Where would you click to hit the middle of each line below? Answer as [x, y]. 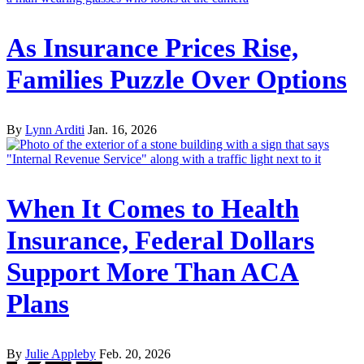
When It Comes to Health [153, 208]
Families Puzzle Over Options [177, 80]
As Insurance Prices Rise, [152, 48]
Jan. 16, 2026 [122, 130]
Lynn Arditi [55, 130]
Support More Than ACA [153, 272]
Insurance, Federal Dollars [160, 240]
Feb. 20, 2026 [135, 353]
